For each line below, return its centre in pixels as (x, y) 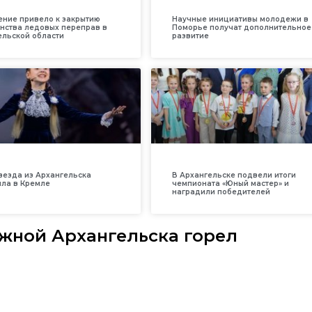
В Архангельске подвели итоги (234, 175)
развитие (190, 36)
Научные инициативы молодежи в (240, 19)
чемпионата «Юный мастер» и (230, 183)
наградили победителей (221, 192)
